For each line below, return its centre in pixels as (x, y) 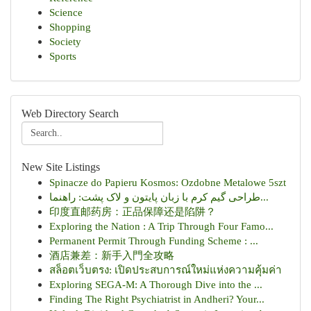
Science (66, 12)
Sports (63, 56)
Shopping (70, 27)
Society (65, 41)
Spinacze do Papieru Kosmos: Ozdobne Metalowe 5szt (168, 182)
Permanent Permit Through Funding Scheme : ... (154, 241)
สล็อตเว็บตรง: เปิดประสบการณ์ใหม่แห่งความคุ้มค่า (166, 270)
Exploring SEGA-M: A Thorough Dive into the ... (156, 284)
